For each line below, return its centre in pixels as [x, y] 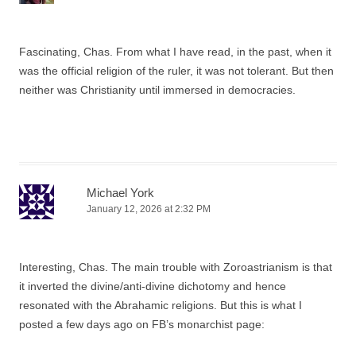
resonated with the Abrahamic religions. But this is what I [161, 305]
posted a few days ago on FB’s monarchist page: [142, 324]
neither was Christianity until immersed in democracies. [157, 89]
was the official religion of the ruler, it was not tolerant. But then [176, 70]
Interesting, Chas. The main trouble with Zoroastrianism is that [176, 267]
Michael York [120, 192]
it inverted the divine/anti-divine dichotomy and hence [153, 286]
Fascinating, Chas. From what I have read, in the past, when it [175, 51]
